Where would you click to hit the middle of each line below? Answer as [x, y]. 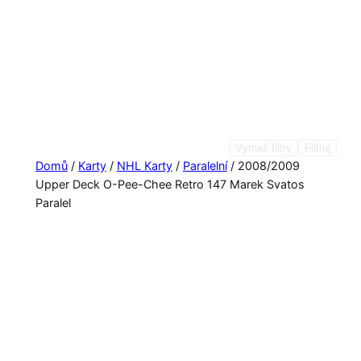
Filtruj [318, 147]
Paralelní [205, 165]
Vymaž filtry [264, 147]
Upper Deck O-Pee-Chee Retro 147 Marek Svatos [170, 184]
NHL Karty [144, 165]
